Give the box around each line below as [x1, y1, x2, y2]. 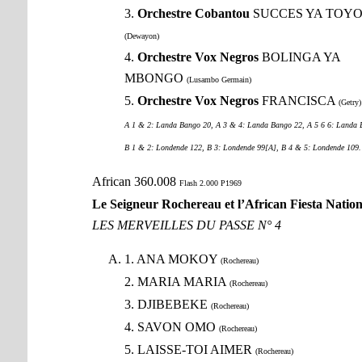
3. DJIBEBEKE [124, 297, 211, 312]
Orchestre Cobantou [137, 6, 250, 21]
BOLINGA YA [258, 50, 340, 65]
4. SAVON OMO [124, 320, 219, 335]
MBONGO [124, 71, 187, 86]
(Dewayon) [124, 32, 159, 41]
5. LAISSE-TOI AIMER [124, 343, 255, 357]
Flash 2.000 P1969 [179, 179, 242, 188]
